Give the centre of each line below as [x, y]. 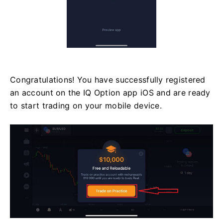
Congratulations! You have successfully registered [108, 79]
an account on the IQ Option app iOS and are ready [110, 92]
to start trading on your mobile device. [86, 105]
